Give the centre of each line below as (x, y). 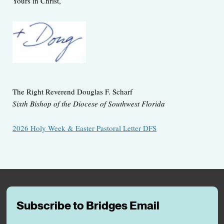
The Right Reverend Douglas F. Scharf (72, 92)
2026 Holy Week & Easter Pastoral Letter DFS (84, 128)
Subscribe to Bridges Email (88, 206)
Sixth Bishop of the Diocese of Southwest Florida (89, 104)
